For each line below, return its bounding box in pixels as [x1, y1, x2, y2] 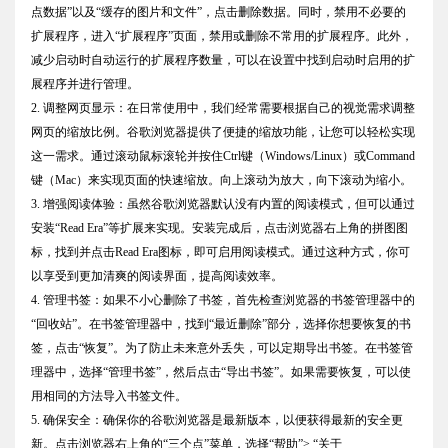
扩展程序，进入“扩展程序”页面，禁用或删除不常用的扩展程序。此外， [31, 29, 413, 44]
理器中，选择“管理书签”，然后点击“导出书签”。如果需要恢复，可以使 [31, 365, 411, 380]
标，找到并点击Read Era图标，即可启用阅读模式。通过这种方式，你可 [31, 245, 410, 260]
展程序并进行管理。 [31, 77, 139, 92]
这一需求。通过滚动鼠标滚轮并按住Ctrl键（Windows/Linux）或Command [31, 149, 415, 164]
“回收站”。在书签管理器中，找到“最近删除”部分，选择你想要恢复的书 [31, 317, 411, 332]
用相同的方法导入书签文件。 [31, 389, 187, 404]
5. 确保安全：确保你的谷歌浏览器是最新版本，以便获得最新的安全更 [31, 413, 403, 428]
